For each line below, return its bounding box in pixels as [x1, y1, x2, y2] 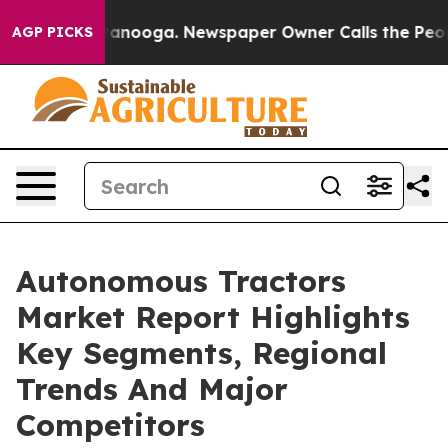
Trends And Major [16, 370, 288, 408]
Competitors [16, 406, 205, 444]
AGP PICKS [12, 23, 93, 41]
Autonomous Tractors [16, 262, 346, 300]
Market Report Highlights [16, 298, 410, 336]
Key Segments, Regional [16, 334, 387, 372]
